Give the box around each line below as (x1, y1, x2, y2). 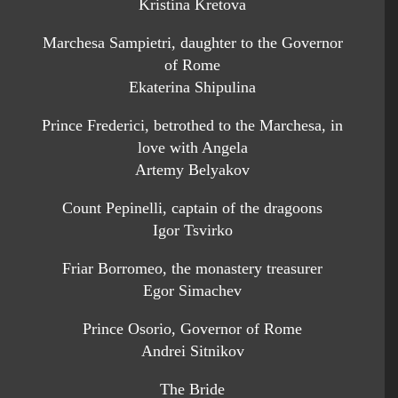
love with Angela (137, 139, 248, 156)
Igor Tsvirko (152, 221, 233, 239)
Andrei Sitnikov (140, 342, 244, 360)
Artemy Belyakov (135, 161, 250, 179)
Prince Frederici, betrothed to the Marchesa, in (42, 116, 343, 134)
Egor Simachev (143, 282, 242, 299)
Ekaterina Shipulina (129, 78, 256, 96)
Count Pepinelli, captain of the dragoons (62, 199, 322, 217)
